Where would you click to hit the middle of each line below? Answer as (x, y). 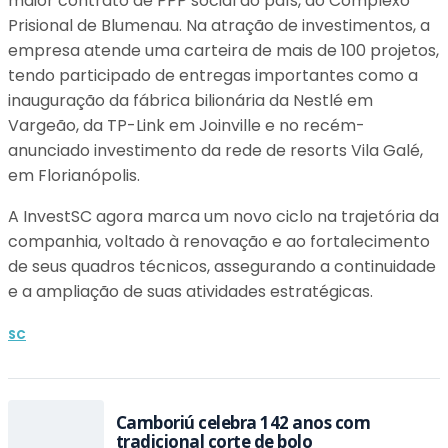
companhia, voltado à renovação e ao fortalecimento (219, 241)
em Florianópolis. (74, 175)
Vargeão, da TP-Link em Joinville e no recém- (186, 125)
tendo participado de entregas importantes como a (213, 75)
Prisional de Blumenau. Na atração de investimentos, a (219, 25)
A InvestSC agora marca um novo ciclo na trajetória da (223, 216)
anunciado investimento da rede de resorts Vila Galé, (215, 150)
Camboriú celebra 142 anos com (243, 422)
